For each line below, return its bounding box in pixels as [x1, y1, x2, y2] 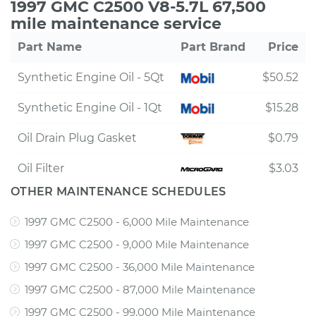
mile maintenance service [11, 14, 221, 33]
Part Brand [181, 40, 245, 54]
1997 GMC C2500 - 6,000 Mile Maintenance [25, 215, 249, 229]
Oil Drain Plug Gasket [18, 131, 137, 145]
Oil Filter [18, 162, 64, 175]
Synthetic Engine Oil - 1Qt [18, 101, 162, 114]
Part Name [18, 40, 82, 54]
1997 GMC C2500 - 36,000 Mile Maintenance [25, 260, 255, 274]
